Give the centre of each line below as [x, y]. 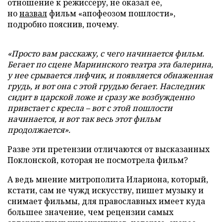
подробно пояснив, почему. [63, 24]
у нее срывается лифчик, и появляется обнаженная [110, 75]
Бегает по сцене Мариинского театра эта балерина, [110, 64]
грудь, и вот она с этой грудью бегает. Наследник [106, 86]
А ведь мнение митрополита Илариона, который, [108, 179]
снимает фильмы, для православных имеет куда [106, 201]
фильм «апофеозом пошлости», [111, 13]
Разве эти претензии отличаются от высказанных [109, 149]
